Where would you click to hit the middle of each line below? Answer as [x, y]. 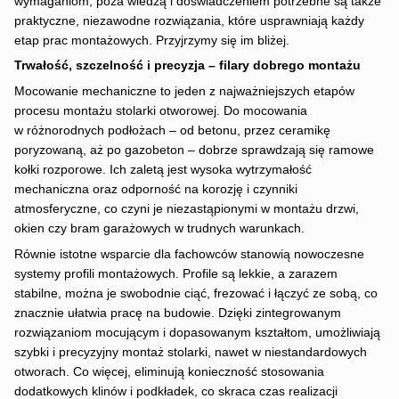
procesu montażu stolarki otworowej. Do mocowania [160, 111]
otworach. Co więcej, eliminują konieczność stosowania [169, 371]
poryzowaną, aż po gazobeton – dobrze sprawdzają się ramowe [194, 151]
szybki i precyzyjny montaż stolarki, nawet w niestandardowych [190, 352]
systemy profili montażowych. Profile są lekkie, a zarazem [175, 273]
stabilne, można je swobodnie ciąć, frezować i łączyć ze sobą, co [195, 293]
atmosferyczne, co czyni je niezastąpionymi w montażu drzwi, [186, 209]
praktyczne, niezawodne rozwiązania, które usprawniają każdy [189, 20]
